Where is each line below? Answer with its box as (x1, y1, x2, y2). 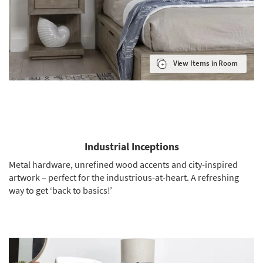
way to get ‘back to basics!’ (9, 184, 112, 197)
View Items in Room (173, 58, 238, 69)
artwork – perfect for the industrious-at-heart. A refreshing (9, 171, 239, 184)
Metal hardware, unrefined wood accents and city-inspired (9, 159, 238, 171)
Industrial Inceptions (84, 140, 179, 154)
